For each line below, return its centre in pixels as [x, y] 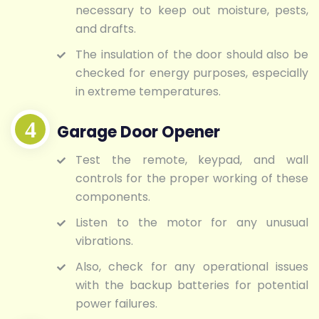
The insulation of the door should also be [192, 54]
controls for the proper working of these [192, 179]
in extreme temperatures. [148, 91]
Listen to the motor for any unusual [192, 223]
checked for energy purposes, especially [192, 73]
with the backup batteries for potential [192, 286]
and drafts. [106, 28]
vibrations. [104, 241]
